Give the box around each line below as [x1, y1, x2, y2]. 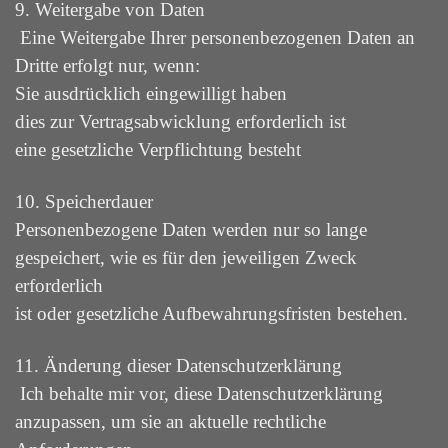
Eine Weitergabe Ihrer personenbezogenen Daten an [15, 27, 415, 48]
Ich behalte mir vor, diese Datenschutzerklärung [15, 383, 383, 404]
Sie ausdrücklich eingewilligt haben [15, 83, 287, 104]
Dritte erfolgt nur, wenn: [15, 55, 200, 76]
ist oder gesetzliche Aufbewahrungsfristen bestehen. [15, 303, 408, 324]
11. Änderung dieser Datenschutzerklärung [15, 355, 342, 376]
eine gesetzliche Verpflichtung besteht [15, 139, 301, 160]
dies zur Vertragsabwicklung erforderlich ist [15, 111, 346, 132]
